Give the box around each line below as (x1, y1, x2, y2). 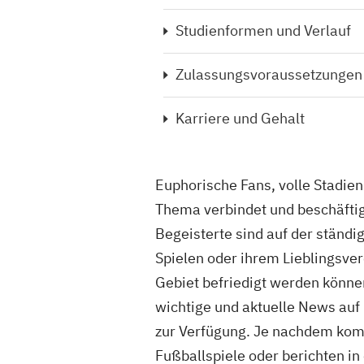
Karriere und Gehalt (175, 109, 305, 128)
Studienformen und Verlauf (175, 21, 351, 40)
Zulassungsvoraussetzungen (175, 65, 362, 84)
